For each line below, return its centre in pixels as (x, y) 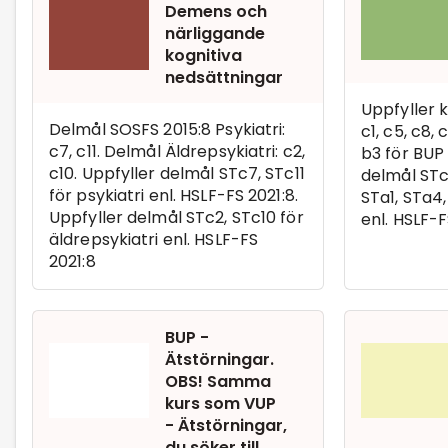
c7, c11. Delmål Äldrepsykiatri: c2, (177, 151)
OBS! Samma (218, 381)
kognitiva (203, 55)
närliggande (215, 33)
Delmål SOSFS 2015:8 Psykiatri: (167, 129)
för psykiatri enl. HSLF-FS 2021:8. (173, 195)
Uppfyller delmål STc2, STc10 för (176, 217)
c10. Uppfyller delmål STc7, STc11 (177, 173)
